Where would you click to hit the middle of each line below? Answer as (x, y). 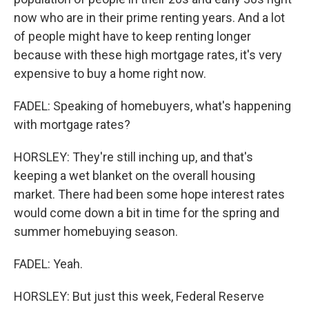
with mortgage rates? (72, 124)
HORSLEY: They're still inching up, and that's (133, 157)
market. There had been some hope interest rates (149, 194)
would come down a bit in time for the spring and (147, 213)
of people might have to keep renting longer (132, 36)
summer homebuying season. (96, 231)
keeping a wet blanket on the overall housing (134, 176)
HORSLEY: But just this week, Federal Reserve (139, 296)
